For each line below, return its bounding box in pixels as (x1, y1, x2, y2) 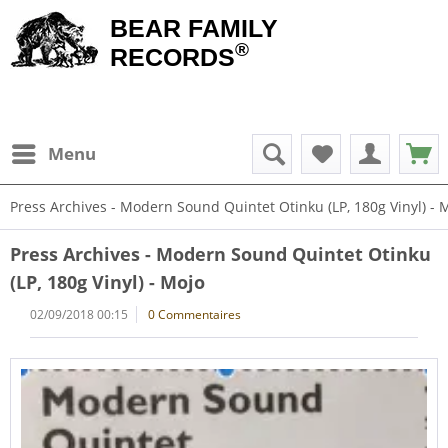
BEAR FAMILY (110, 14, 278, 42)
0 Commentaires (148, 306, 241, 323)
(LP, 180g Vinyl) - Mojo (10, 270, 205, 294)
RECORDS (110, 43, 235, 71)
